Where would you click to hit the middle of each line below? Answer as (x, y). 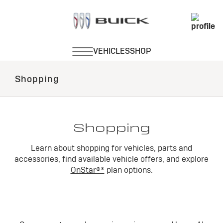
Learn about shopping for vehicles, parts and (111, 148)
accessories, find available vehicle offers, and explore (111, 159)
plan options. (128, 170)
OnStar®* (87, 170)
